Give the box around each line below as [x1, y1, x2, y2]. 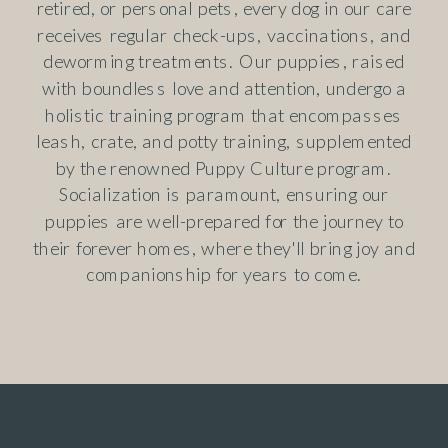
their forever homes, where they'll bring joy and [33, 236, 415, 259]
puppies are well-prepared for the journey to [45, 209, 403, 233]
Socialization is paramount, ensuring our [59, 183, 389, 206]
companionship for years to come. [86, 263, 362, 286]
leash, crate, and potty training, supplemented [36, 130, 412, 153]
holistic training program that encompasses [45, 103, 403, 126]
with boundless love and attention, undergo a [41, 76, 407, 100]
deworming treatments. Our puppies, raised [43, 50, 405, 73]
